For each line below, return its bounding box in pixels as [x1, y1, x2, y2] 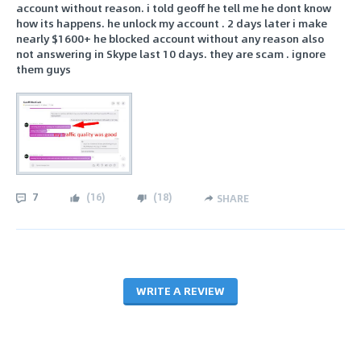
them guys [16, 60, 71, 78]
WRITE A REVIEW [136, 281, 225, 299]
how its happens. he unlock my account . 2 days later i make [16, 15, 327, 32]
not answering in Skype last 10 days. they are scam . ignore [16, 45, 326, 63]
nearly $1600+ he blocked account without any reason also [16, 30, 324, 48]
